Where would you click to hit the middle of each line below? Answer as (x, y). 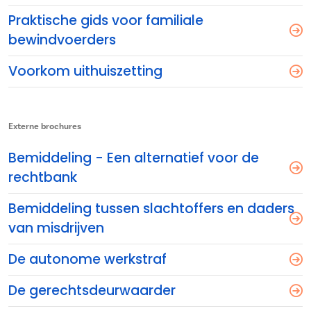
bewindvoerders (62, 40)
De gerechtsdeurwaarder (92, 291)
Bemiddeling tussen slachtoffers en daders (151, 209)
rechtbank (43, 177)
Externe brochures (45, 126)
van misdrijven (56, 228)
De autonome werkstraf (87, 259)
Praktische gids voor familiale (106, 20)
